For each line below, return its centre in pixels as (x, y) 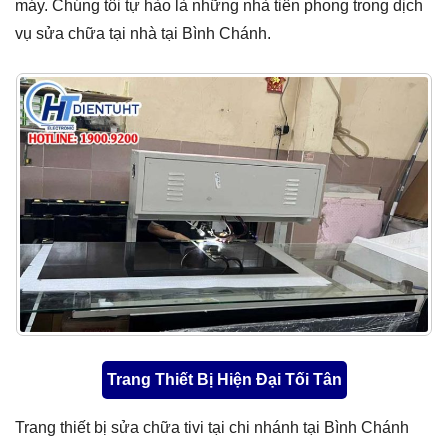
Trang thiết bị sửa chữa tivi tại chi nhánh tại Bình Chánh (212, 427)
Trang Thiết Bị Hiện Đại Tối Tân (224, 379)
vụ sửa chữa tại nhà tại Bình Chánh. (143, 33)
